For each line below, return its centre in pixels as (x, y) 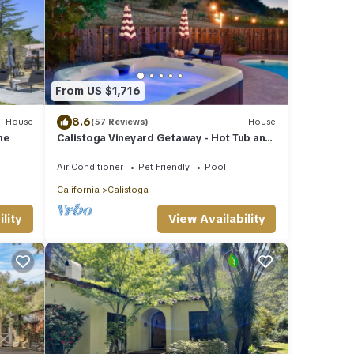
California (78, 189)
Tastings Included (101, 152)
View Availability (217, 218)
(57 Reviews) (119, 122)
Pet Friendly (164, 166)
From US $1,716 (98, 91)
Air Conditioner (90, 166)
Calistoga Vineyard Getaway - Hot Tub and (164, 137)
